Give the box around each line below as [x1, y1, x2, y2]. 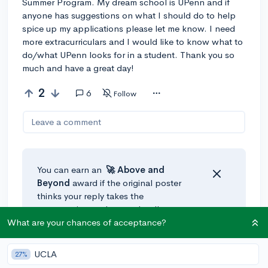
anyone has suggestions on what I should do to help [22, 9, 236, 21]
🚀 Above [106, 163, 145, 175]
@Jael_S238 [22, 245, 72, 257]
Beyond [37, 176, 70, 188]
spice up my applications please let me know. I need [22, 22, 235, 34]
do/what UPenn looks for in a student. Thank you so [22, 48, 234, 60]
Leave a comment [31, 115, 101, 127]
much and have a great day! [22, 62, 134, 74]
